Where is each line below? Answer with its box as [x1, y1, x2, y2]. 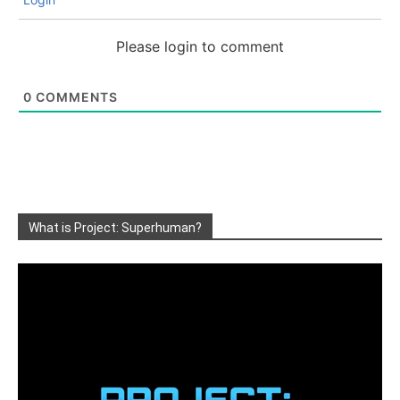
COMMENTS [32, 88, 118, 104]
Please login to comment [116, 37, 284, 55]
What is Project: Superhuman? [29, 220, 202, 235]
